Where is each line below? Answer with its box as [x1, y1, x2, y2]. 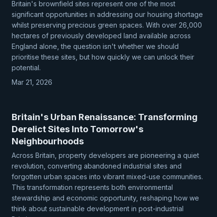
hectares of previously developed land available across [12, 31, 191, 40]
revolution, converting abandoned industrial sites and [12, 162, 182, 170]
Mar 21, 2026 [12, 78, 52, 86]
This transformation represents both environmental [12, 183, 173, 191]
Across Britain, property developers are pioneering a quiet [12, 151, 199, 159]
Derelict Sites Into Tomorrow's [12, 124, 143, 134]
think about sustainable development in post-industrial [12, 204, 184, 213]
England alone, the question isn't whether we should [12, 42, 179, 50]
